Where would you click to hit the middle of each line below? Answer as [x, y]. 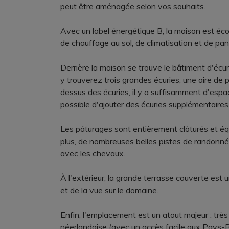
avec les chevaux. [93, 153]
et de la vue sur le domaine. [109, 190]
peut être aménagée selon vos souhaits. [133, 6]
